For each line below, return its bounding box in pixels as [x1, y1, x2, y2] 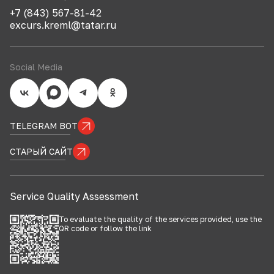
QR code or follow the [59, 224, 139, 233]
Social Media [10, 62, 62, 72]
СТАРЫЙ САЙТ [10, 146, 73, 157]
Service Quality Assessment [10, 190, 139, 202]
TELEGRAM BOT [10, 120, 78, 131]
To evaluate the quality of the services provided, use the [59, 215, 262, 224]
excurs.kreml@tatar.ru [10, 19, 116, 31]
